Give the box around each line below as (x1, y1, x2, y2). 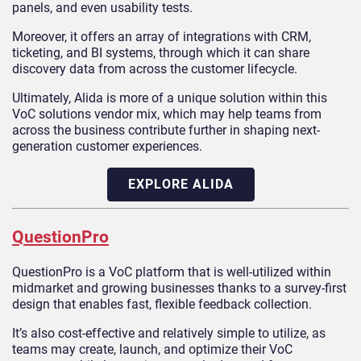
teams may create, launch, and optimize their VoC (12, 341, 293, 357)
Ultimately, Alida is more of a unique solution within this (12, 90, 327, 106)
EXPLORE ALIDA (127, 176, 234, 193)
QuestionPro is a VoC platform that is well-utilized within (12, 263, 331, 280)
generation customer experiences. (12, 139, 202, 155)
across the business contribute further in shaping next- (12, 122, 320, 139)
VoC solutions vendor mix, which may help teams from (12, 106, 322, 122)
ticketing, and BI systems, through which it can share (12, 45, 309, 61)
